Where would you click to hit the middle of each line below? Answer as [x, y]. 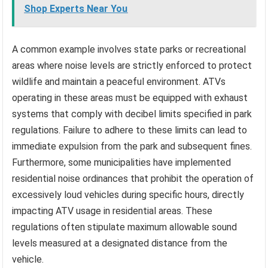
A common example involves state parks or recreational [129, 49]
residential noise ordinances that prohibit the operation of [133, 178]
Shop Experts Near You [76, 8]
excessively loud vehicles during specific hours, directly [128, 194]
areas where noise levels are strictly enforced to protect [132, 65]
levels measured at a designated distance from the [120, 243]
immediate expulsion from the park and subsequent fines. [132, 146]
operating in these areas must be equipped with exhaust [130, 98]
